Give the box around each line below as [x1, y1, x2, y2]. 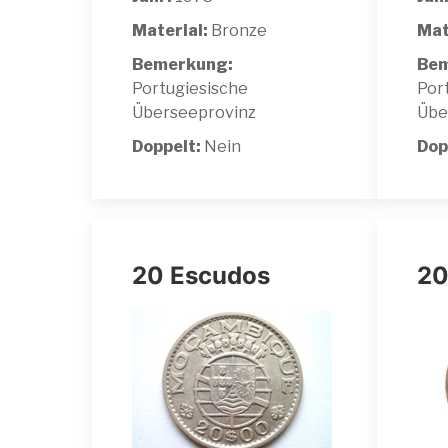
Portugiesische [132, 78, 248, 98]
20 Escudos [132, 260, 270, 290]
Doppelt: [132, 136, 204, 156]
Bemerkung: [132, 54, 233, 74]
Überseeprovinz [132, 102, 256, 122]
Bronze [208, 20, 267, 40]
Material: [132, 20, 208, 40]
